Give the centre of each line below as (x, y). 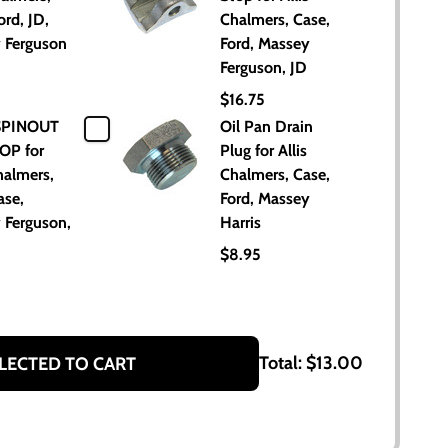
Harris (240, 222)
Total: (282, 363)
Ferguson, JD (263, 67)
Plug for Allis (263, 150)
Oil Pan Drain (266, 126)
